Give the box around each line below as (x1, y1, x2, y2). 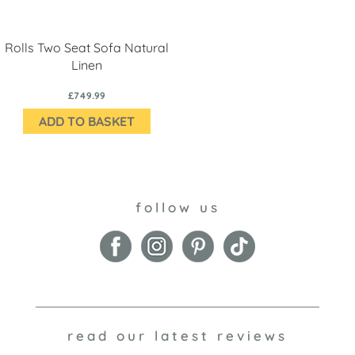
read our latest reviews (67, 327, 288, 345)
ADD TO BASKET (39, 113, 135, 129)
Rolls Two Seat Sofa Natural (5, 39, 169, 55)
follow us (135, 198, 220, 216)
